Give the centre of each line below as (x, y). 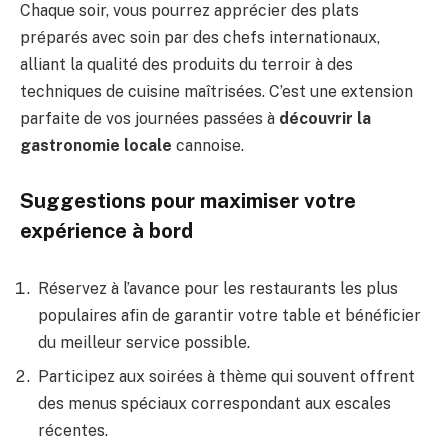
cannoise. (208, 145)
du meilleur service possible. (144, 343)
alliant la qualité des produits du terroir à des (186, 64)
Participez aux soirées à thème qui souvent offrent (226, 377)
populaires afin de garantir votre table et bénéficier (229, 316)
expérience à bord (106, 231)
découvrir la (325, 118)
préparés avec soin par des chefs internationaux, (200, 37)
